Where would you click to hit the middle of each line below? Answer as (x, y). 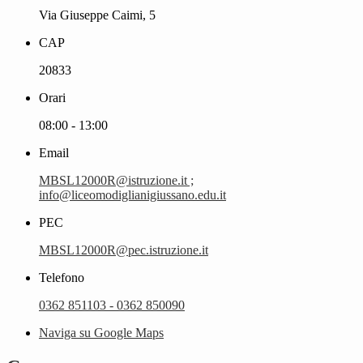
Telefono (62, 277)
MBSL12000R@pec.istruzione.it (124, 250)
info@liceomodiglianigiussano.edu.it (132, 194)
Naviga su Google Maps (101, 332)
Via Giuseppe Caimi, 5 (97, 15)
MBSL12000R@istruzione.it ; (116, 180)
